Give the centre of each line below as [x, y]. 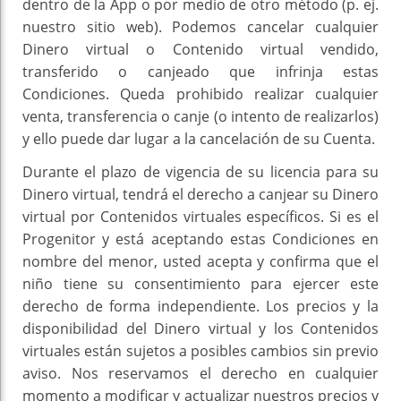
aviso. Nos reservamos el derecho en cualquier [200, 374]
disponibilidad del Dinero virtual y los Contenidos [200, 329]
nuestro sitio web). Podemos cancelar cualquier [200, 27]
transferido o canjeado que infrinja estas [200, 72]
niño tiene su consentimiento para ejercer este [200, 284]
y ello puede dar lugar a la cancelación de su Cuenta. [199, 139]
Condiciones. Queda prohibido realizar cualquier [200, 94]
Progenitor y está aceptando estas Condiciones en [200, 239]
